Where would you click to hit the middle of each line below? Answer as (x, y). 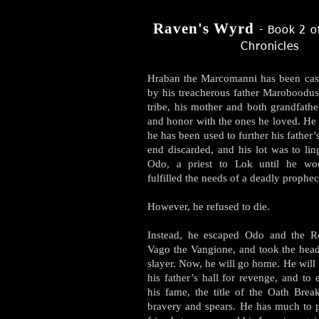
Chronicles (270, 47)
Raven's (183, 28)
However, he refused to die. (210, 206)
